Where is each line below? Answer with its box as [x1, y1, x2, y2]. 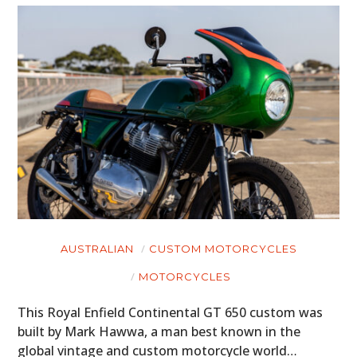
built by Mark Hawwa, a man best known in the [18, 323, 301, 341]
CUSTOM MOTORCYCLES [148, 242, 297, 256]
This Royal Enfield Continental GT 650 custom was [18, 304, 324, 322]
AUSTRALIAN [60, 242, 134, 256]
